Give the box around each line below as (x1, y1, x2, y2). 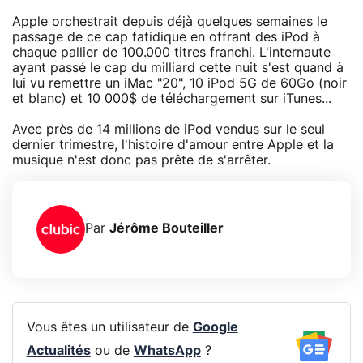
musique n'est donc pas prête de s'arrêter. (12, 153, 271, 167)
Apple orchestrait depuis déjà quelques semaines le (12, 15, 327, 28)
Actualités (26, 344, 91, 358)
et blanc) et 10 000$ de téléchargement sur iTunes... (12, 92, 331, 105)
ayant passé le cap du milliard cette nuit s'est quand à (12, 61, 344, 75)
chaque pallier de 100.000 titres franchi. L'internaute (12, 45, 331, 59)
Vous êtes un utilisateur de (26, 321, 193, 335)
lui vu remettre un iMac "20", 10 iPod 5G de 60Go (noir (12, 76, 347, 90)
